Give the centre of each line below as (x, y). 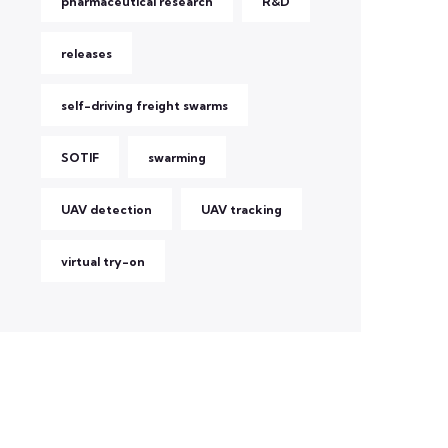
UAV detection (106, 209)
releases (86, 53)
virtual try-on (103, 261)
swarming (177, 157)
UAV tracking (241, 209)
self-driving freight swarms (144, 105)
